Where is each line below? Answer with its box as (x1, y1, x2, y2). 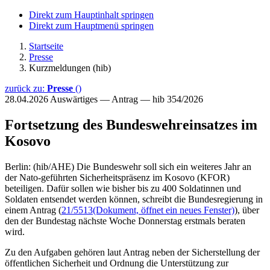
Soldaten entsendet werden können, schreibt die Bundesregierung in (5, 193, 263, 204)
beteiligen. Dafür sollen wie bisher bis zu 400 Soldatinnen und (5, 183, 241, 193)
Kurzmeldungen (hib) (29, 63, 111, 73)
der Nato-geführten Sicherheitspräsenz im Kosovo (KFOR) (5, 172, 230, 183)
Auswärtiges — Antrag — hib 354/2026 (50, 94, 203, 104)
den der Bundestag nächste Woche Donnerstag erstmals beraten (5, 215, 245, 226)
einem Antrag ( (5, 204, 61, 215)
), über (234, 204, 259, 215)
